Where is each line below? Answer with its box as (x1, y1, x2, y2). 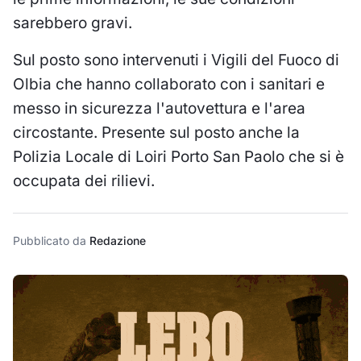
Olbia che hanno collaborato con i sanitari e (13, 74, 325, 93)
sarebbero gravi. (13, 13, 132, 32)
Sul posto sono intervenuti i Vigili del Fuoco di (13, 50, 339, 69)
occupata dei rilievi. (13, 171, 155, 190)
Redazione (89, 233, 146, 247)
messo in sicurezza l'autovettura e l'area (13, 98, 305, 118)
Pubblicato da (13, 233, 89, 247)
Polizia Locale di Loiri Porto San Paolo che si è (13, 147, 344, 166)
